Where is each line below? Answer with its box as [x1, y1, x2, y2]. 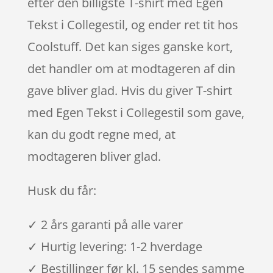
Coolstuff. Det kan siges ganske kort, [27, 38, 233, 55]
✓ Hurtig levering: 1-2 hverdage [27, 238, 202, 255]
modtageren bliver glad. [27, 147, 161, 165]
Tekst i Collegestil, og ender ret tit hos [27, 16, 238, 33]
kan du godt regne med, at [27, 126, 175, 143]
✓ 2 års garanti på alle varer [27, 216, 183, 233]
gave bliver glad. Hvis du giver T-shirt [27, 82, 232, 99]
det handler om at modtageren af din [27, 60, 235, 77]
